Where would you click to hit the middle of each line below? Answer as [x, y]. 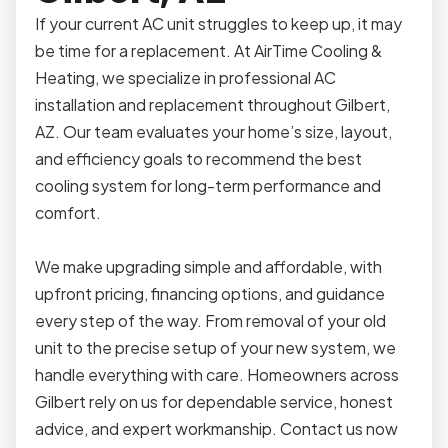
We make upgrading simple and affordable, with [209, 267]
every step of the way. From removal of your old [211, 321]
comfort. [68, 213]
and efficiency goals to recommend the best [199, 159]
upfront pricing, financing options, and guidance [210, 294]
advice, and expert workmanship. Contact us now [217, 429]
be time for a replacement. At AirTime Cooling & [209, 51]
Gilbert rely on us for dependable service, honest [214, 402]
